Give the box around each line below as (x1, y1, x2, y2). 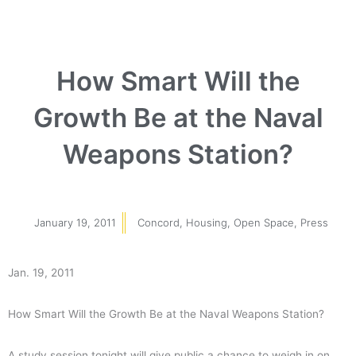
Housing (186, 215, 227, 229)
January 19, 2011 (34, 215, 116, 229)
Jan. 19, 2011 (8, 265, 74, 279)
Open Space (234, 215, 294, 229)
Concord (137, 215, 180, 229)
